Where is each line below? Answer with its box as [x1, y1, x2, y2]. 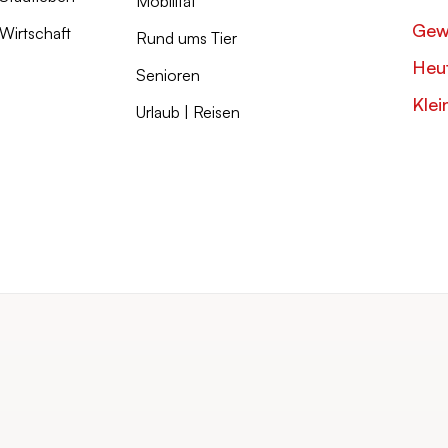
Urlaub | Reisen [136, 102, 241, 122]
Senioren [136, 65, 201, 85]
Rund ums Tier [136, 28, 238, 48]
